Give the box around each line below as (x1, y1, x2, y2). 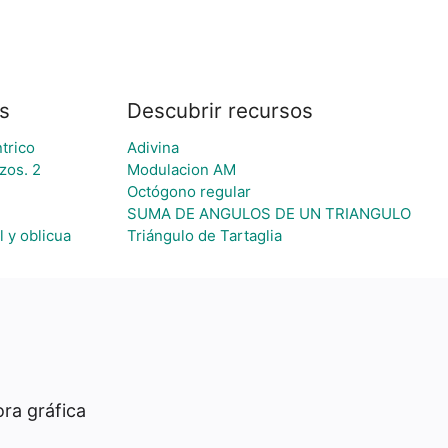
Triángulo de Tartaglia (126, 226, 282, 245)
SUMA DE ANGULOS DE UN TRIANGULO (126, 204, 411, 223)
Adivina (126, 138, 179, 157)
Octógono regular (126, 182, 251, 201)
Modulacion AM (126, 160, 236, 179)
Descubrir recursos (126, 98, 313, 123)
